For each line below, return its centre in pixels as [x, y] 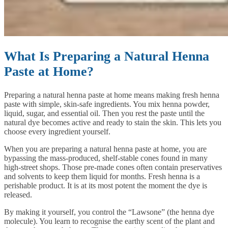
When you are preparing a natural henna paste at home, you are [105, 149]
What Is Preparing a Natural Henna [107, 56]
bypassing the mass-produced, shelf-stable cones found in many [106, 158]
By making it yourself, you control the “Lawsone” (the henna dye [109, 212]
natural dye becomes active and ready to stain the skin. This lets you [113, 122]
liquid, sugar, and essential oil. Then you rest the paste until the [104, 113]
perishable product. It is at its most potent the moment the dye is [106, 185]
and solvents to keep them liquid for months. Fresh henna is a [102, 176]
